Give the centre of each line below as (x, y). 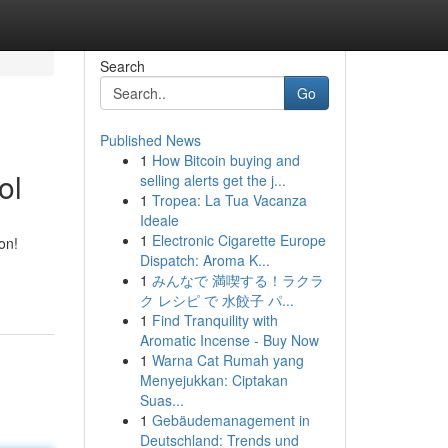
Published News (150, 140)
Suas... (161, 400)
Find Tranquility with (214, 320)
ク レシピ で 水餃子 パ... (216, 300)
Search (122, 66)
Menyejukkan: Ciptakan (213, 380)
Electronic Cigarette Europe (238, 240)
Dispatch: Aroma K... (204, 260)
